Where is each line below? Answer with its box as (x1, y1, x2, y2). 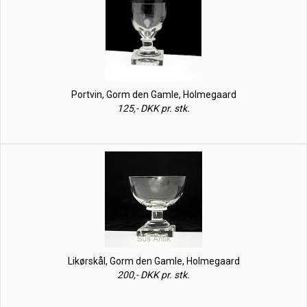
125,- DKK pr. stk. (117, 103, 190, 114)
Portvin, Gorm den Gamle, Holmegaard (71, 89, 236, 100)
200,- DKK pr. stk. (117, 269, 190, 280)
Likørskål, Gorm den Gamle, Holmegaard (67, 256, 240, 267)
